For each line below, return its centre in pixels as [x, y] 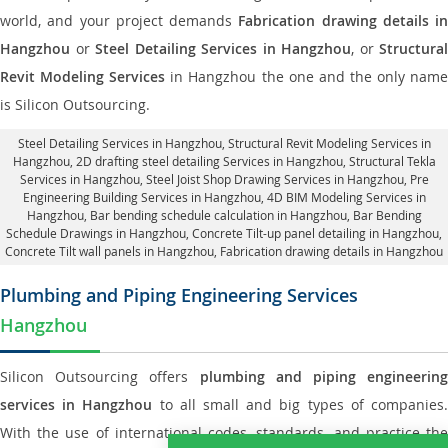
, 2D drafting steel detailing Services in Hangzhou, [209, 161]
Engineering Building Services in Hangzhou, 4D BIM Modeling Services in [224, 197]
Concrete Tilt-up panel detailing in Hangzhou [315, 233]
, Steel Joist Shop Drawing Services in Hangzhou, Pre [284, 179]
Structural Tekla [392, 161]
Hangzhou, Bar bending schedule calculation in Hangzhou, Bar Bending [224, 215]
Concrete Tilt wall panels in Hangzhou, [112, 251]
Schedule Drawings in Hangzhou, [99, 233]
